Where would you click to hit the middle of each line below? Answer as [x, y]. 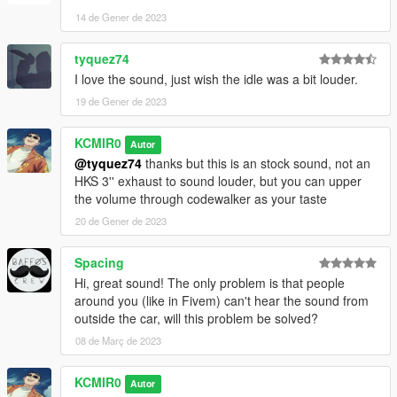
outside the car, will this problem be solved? [196, 319]
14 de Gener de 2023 [121, 17]
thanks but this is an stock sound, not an [256, 163]
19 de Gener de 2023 [121, 101]
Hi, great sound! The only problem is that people [210, 283]
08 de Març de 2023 [118, 341]
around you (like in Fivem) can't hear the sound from [222, 301]
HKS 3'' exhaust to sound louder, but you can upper [218, 181]
